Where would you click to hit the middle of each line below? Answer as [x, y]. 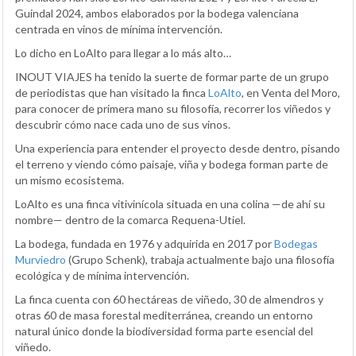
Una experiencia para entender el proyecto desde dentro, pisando [178, 149]
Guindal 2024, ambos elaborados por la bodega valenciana [157, 14]
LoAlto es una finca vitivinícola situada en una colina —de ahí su [170, 204]
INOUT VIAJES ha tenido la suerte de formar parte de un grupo [172, 77]
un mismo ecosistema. [70, 180]
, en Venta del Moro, [291, 93]
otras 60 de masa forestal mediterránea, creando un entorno [164, 315]
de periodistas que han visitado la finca [112, 93]
